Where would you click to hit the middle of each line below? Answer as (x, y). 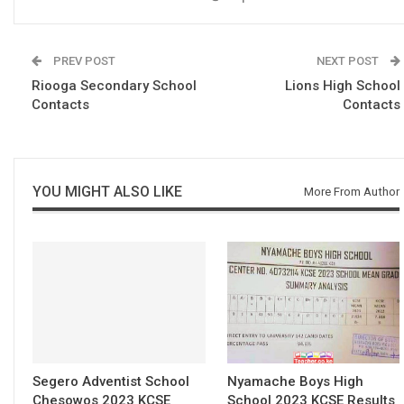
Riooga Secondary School (114, 85)
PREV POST (83, 60)
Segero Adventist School (111, 381)
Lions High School (343, 85)
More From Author (352, 191)
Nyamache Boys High (295, 381)
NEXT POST (349, 60)
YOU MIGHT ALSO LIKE (107, 191)
